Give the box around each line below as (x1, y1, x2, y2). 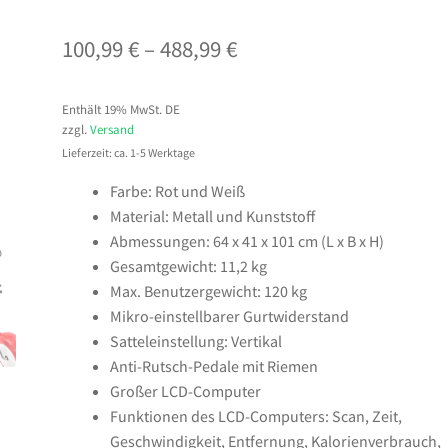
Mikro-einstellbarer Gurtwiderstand (110, 305, 350, 326)
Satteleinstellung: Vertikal (110, 330, 283, 351)
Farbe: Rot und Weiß (110, 180, 246, 201)
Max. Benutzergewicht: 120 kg (110, 280, 308, 301)
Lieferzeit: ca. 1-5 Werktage (62, 144, 196, 160)
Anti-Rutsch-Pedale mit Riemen (110, 355, 319, 376)
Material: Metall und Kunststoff (110, 205, 316, 226)
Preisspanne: (236, 33, 363, 62)
